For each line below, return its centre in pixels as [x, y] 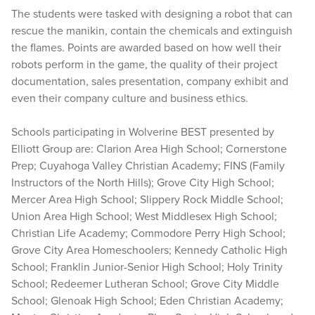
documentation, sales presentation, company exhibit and [150, 82]
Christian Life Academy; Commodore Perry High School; [148, 233]
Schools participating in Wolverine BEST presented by [143, 132]
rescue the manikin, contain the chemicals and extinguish [152, 31]
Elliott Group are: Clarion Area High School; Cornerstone [149, 149]
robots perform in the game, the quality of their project [144, 65]
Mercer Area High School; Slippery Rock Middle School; [147, 200]
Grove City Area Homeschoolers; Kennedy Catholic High [149, 250]
